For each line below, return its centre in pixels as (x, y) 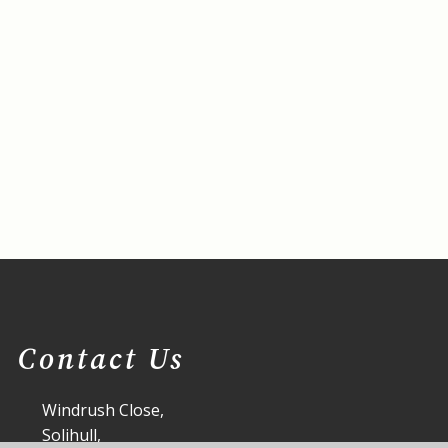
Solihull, (72, 435)
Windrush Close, (103, 410)
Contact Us (102, 358)
